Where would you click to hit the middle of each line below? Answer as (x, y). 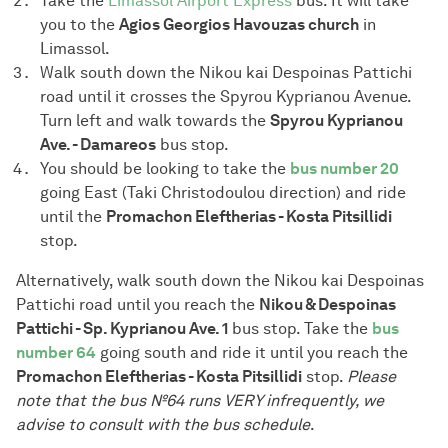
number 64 (56, 353)
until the (73, 217)
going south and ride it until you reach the (252, 353)
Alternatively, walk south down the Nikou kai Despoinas (220, 281)
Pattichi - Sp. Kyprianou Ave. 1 (122, 329)
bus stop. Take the (300, 329)
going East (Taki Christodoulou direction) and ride (223, 193)
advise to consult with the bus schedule (163, 425)
